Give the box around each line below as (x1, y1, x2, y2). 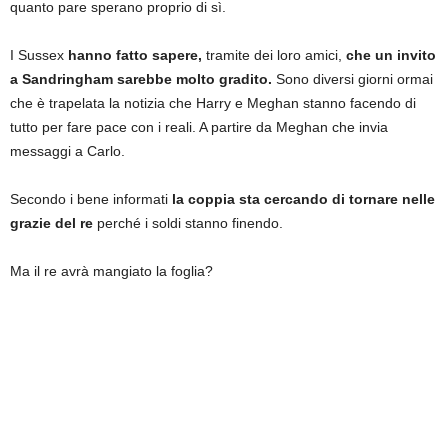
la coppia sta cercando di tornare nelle (168, 191, 435, 207)
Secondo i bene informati (10, 191, 168, 207)
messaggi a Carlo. (10, 143, 125, 159)
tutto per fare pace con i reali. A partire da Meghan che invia (10, 119, 388, 135)
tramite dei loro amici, (202, 47, 346, 63)
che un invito (346, 47, 436, 63)
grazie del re (10, 215, 97, 231)
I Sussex (10, 47, 64, 63)
